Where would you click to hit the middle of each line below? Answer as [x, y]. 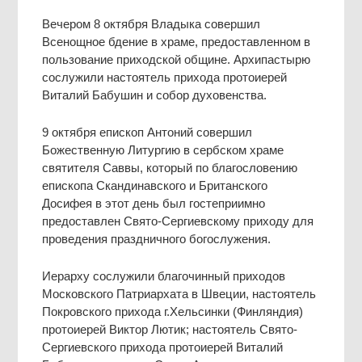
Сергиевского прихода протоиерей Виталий [163, 347]
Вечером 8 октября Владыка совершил [152, 23]
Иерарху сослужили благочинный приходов [164, 276]
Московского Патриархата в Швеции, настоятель [179, 293]
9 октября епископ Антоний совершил [147, 132]
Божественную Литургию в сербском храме [163, 149]
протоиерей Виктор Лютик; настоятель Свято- [170, 329]
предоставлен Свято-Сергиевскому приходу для [178, 221]
